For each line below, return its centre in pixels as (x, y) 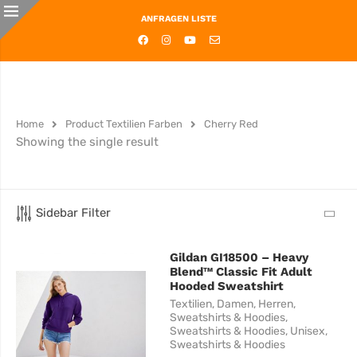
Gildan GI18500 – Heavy (239, 258)
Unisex (308, 331)
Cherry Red (231, 124)
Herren (276, 304)
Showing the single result (87, 142)
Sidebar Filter (73, 213)
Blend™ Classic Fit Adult (241, 272)
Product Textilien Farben (124, 124)
